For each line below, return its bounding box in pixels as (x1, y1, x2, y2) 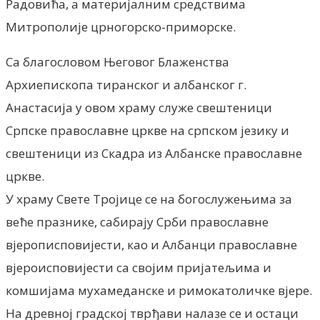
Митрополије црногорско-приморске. (6, 18, 236, 35)
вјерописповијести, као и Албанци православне (6, 236, 297, 253)
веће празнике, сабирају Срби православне (6, 213, 269, 230)
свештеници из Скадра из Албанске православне (6, 144, 302, 161)
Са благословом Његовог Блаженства (6, 53, 229, 70)
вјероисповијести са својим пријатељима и (6, 259, 271, 276)
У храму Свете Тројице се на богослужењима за (6, 190, 292, 207)
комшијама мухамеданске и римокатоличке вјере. (6, 281, 312, 299)
